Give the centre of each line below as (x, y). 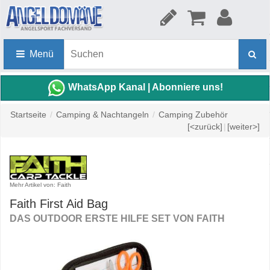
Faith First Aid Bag (59, 204)
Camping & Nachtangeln (102, 115)
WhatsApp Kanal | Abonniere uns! (145, 87)
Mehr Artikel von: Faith (40, 185)
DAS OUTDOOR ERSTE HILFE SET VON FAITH (117, 218)
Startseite (28, 115)
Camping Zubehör (193, 115)
